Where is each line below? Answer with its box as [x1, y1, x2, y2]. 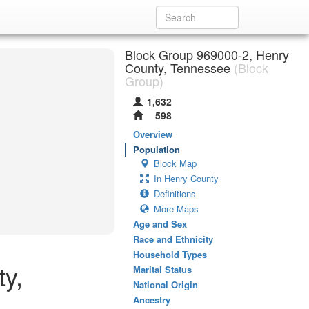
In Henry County [154, 172, 219, 185]
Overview [133, 128, 172, 141]
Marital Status [133, 263, 192, 276]
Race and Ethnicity [133, 232, 213, 246]
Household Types [133, 248, 207, 261]
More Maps [154, 202, 199, 215]
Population [133, 143, 180, 156]
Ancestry [133, 293, 170, 306]
